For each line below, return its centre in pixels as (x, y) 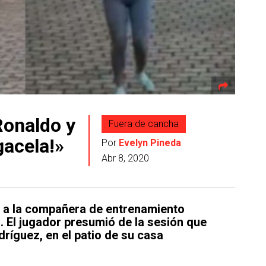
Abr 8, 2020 (125, 159)
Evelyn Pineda (150, 143)
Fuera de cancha (143, 124)
